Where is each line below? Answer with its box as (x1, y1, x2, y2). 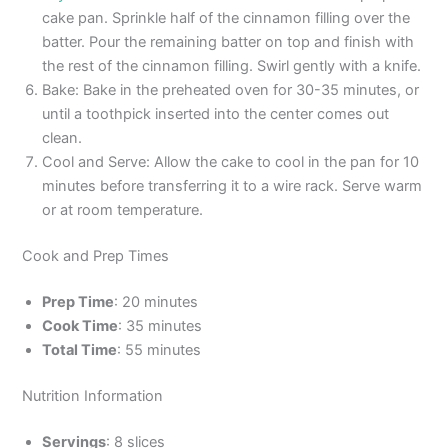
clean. (42, 129, 83, 148)
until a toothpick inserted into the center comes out (42, 105, 390, 124)
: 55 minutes (117, 340, 202, 359)
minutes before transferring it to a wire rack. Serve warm (42, 177, 423, 196)
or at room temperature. (42, 201, 204, 220)
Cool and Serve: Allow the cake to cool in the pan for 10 (42, 153, 420, 172)
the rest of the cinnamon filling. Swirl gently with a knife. (42, 57, 422, 76)
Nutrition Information (22, 386, 164, 405)
